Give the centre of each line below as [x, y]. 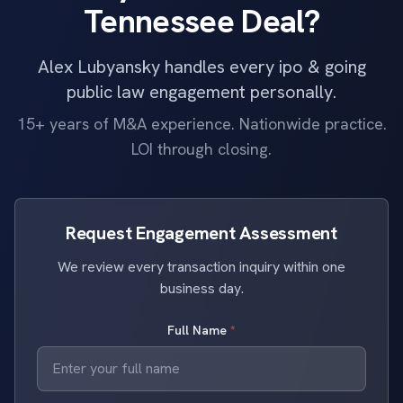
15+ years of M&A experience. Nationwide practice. [201, 124]
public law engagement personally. [201, 92]
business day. [201, 288]
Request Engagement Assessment [201, 233]
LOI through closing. [201, 149]
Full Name [199, 330]
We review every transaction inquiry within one [201, 267]
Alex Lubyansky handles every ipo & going [201, 67]
